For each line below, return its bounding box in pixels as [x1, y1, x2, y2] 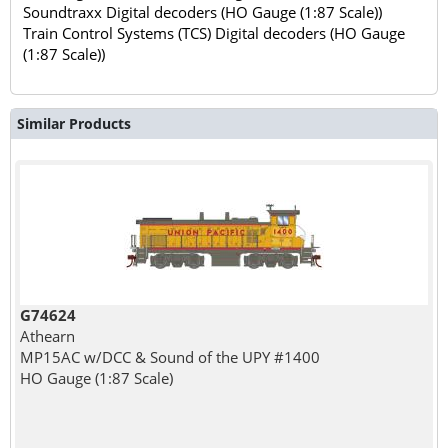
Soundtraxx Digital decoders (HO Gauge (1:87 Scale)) [23, 2, 383, 23]
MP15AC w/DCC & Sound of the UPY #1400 [19, 346, 320, 367]
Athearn [19, 325, 75, 346]
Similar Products [16, 113, 131, 133]
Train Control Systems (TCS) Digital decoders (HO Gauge [23, 23, 406, 44]
